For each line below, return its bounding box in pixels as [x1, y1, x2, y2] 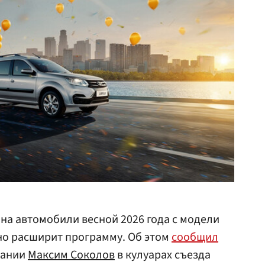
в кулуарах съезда [115, 247, 211, 263]
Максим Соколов [28, 247, 115, 263]
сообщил [172, 229, 218, 245]
